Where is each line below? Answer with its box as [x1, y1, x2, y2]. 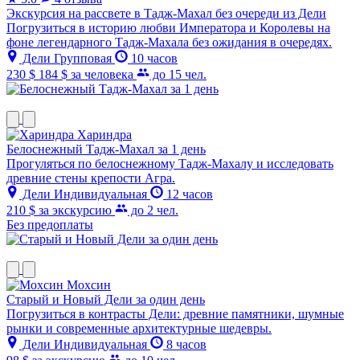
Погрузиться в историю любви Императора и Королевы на [6, 21, 330, 35]
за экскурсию [39, 203, 115, 218]
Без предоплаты [6, 218, 93, 232]
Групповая [54, 51, 115, 66]
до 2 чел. [128, 203, 178, 218]
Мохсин [67, 278, 111, 292]
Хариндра [77, 128, 132, 142]
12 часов [163, 187, 213, 202]
